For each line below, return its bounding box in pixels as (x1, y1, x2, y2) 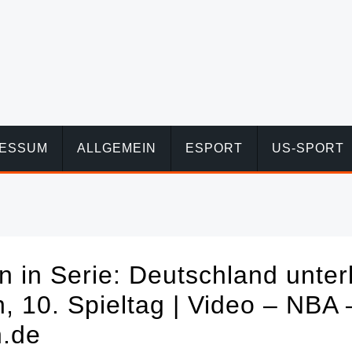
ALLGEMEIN (77, 141, 157, 155)
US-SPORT (272, 141, 345, 155)
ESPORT (185, 141, 244, 155)
